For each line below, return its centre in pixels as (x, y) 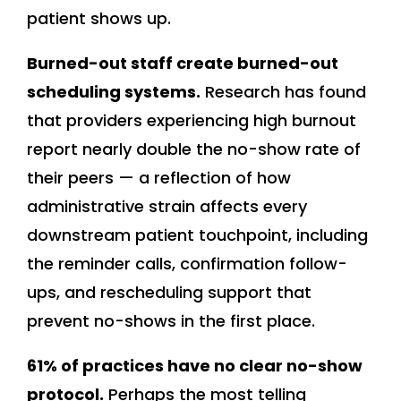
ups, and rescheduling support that (169, 293)
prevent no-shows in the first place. (171, 321)
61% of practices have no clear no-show (195, 366)
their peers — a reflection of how (159, 178)
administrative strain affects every (167, 207)
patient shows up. (99, 19)
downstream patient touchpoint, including (197, 235)
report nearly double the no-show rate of (194, 149)
